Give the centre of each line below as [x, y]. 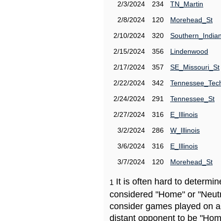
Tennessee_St [192, 99]
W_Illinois [185, 130]
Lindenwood [189, 51]
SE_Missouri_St [195, 67]
